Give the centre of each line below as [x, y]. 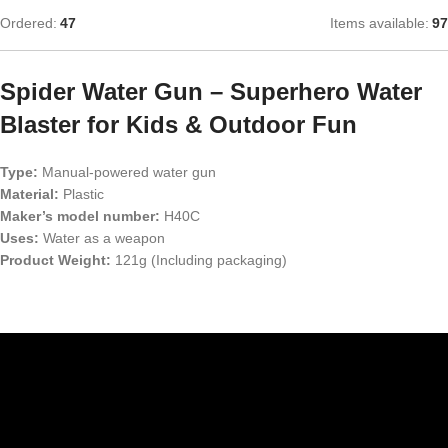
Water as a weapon [102, 237]
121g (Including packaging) [199, 259]
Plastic [81, 193]
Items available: [379, 22]
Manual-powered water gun [127, 171]
